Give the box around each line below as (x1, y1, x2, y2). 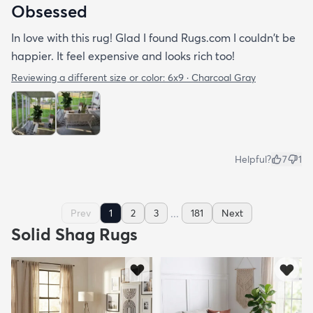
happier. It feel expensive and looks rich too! (11, 48, 235, 63)
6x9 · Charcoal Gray (168, 71, 256, 84)
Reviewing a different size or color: (11, 71, 168, 84)
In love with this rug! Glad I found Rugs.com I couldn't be (11, 30, 296, 45)
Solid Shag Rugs (11, 224, 138, 245)
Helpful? (235, 152, 271, 166)
